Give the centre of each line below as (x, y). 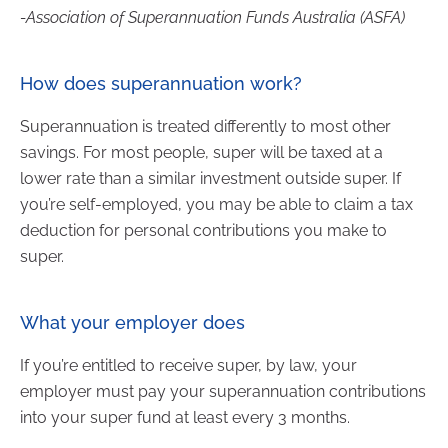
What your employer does (132, 322)
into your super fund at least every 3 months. (185, 417)
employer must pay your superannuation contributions (223, 391)
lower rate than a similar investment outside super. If (210, 178)
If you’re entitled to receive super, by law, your (188, 365)
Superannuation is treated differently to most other (205, 126)
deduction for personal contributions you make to (203, 230)
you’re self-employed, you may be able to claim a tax (216, 204)
